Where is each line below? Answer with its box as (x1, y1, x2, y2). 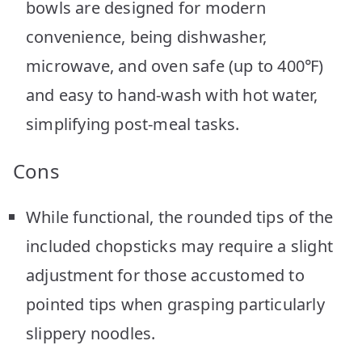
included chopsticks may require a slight (26, 234, 334, 257)
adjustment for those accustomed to (26, 263, 305, 286)
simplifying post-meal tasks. (26, 112, 240, 135)
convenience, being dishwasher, (26, 25, 267, 48)
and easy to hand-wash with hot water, (26, 83, 318, 106)
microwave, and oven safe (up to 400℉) (26, 54, 324, 77)
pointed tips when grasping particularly (26, 293, 325, 315)
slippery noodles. (26, 322, 156, 344)
